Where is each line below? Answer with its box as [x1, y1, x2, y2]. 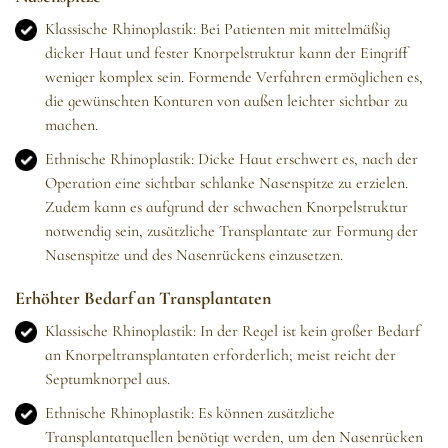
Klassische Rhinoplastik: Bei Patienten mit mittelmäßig [45, 19, 390, 40]
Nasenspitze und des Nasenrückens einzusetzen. [45, 245, 343, 266]
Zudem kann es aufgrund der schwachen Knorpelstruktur [45, 197, 408, 218]
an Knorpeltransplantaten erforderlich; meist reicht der [45, 345, 396, 366]
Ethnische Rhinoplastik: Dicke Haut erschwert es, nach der [45, 149, 418, 170]
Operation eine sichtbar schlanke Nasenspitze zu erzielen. [45, 173, 408, 194]
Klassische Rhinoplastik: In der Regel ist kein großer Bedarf [45, 321, 420, 342]
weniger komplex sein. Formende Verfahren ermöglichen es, [45, 67, 423, 88]
